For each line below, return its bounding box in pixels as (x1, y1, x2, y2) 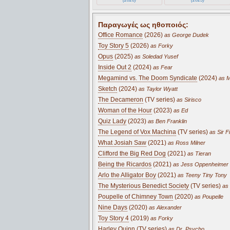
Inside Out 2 (98, 63, 131, 71)
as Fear (151, 64, 172, 70)
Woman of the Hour (98, 106, 152, 114)
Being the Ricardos (98, 160, 151, 168)
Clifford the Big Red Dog (98, 149, 166, 157)
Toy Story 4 (98, 214, 129, 222)
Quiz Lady (98, 117, 126, 125)
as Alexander (147, 204, 182, 210)
